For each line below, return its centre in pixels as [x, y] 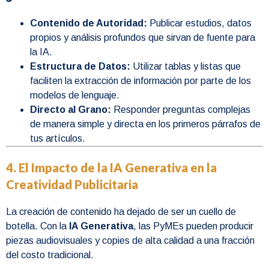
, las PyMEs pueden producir [193, 226]
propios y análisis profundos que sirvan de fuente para [143, 38]
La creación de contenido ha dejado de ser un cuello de [121, 212]
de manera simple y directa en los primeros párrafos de [145, 124]
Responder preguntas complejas [181, 110]
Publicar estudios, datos [199, 23]
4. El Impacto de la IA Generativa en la [111, 168]
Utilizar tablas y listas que [186, 67]
